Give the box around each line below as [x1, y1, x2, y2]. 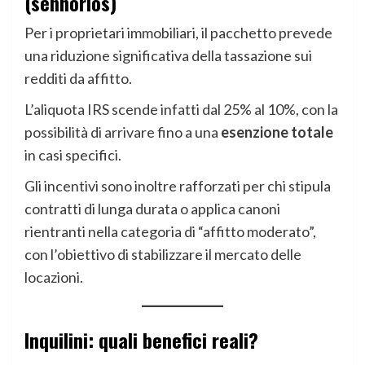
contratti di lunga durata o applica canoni [24, 199, 280, 218]
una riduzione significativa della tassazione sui [24, 46, 312, 64]
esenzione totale [221, 122, 333, 141]
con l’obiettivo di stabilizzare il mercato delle [24, 244, 301, 263]
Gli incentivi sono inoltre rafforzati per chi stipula [24, 176, 331, 195]
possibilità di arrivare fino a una [24, 122, 221, 141]
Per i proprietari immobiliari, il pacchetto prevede [24, 23, 332, 42]
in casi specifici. [24, 145, 121, 164]
